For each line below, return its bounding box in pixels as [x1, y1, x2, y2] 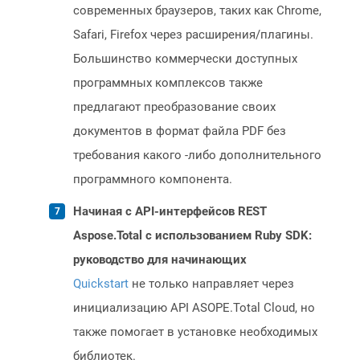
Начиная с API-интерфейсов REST [73, 204, 267, 219]
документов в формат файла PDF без [73, 124, 286, 139]
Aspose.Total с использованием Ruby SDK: [73, 228, 312, 243]
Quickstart [73, 276, 129, 292]
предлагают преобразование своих [73, 100, 276, 115]
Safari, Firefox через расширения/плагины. [73, 27, 313, 43]
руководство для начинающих [73, 252, 247, 268]
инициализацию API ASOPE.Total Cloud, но [73, 301, 315, 316]
